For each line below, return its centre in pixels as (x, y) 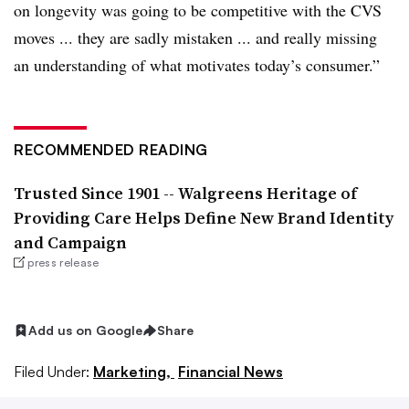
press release (63, 262)
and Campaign (70, 242)
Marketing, (134, 371)
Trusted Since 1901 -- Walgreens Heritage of (185, 193)
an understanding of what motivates (134, 65)
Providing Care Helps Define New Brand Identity (204, 218)
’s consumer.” (335, 65)
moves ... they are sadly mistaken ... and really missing (195, 37)
